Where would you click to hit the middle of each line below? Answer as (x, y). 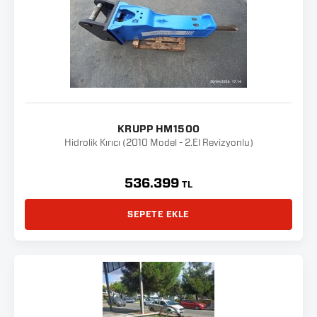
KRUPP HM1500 (158, 129)
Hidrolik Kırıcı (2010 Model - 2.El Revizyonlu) (158, 143)
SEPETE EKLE (158, 214)
